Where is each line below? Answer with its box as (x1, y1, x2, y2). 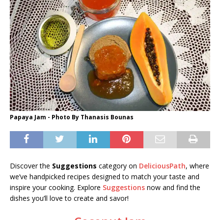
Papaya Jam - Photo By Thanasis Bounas (10, 113, 134, 122)
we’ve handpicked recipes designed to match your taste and (10, 172, 199, 182)
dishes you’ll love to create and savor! (10, 193, 129, 203)
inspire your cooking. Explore (10, 183, 103, 192)
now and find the (145, 183, 200, 192)
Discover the (10, 161, 52, 171)
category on (97, 161, 139, 171)
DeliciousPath (139, 161, 186, 171)
